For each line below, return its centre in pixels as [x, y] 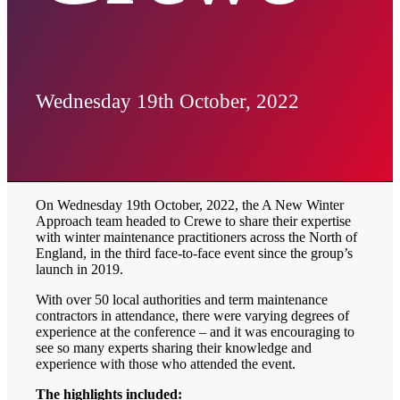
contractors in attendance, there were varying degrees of [193, 316]
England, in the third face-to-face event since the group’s [195, 254]
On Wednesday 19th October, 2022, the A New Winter [190, 205]
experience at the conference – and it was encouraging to [196, 332]
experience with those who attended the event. [166, 364]
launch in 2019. [80, 270]
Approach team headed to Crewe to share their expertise [194, 221]
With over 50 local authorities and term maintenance [182, 300]
